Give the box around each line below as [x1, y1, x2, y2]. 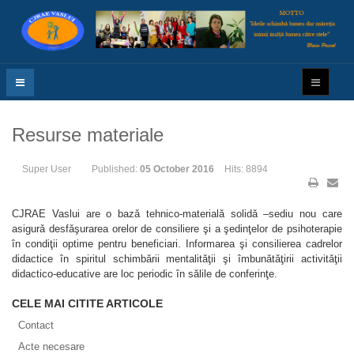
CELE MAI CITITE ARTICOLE [12, 296, 163, 310]
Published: [92, 163, 140, 175]
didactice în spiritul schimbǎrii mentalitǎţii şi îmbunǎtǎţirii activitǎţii [12, 252, 342, 265]
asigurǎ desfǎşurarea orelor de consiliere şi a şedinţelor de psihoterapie [12, 222, 342, 235]
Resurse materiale [12, 123, 164, 145]
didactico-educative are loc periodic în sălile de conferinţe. [12, 267, 277, 280]
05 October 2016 [140, 163, 214, 175]
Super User [22, 163, 71, 175]
